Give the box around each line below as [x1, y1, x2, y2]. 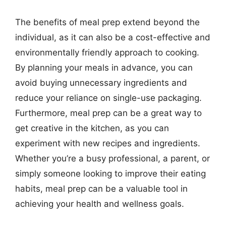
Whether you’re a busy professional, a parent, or [15, 153, 210, 163]
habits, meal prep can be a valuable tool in [15, 184, 188, 194]
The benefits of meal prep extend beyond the [15, 17, 200, 27]
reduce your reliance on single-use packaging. [15, 93, 202, 103]
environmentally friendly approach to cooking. [15, 47, 199, 58]
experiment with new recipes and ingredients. [15, 138, 200, 148]
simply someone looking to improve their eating [15, 168, 206, 179]
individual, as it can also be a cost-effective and [15, 32, 210, 42]
